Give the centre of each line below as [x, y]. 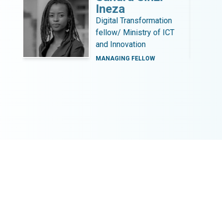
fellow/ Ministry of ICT [135, 32]
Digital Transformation [134, 21]
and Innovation [120, 44]
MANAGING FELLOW [125, 58]
